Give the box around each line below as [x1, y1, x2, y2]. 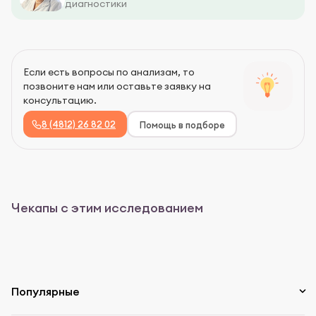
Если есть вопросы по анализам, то [23, 65, 195, 78]
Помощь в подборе [139, 119, 225, 131]
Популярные [11, 284, 80, 298]
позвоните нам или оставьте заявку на [23, 79, 211, 92]
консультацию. [23, 93, 97, 107]
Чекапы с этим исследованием [11, 199, 203, 216]
